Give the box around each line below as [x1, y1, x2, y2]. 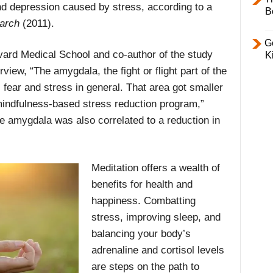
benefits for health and [91, 179, 193, 191]
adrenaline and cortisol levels [91, 244, 224, 257]
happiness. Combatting [91, 195, 196, 207]
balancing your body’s [91, 228, 191, 240]
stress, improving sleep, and [91, 211, 221, 224]
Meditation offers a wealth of [91, 162, 220, 174]
